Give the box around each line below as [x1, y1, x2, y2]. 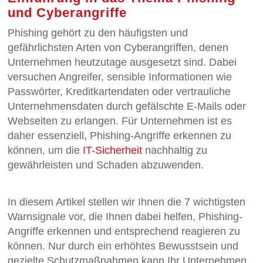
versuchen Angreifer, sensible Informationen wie [8, 71, 232, 83]
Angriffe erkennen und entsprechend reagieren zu [8, 225, 241, 238]
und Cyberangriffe [8, 5, 127, 21]
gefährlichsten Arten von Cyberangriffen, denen [8, 42, 229, 54]
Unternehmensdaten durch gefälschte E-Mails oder [8, 100, 247, 113]
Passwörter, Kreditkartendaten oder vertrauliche [8, 86, 231, 98]
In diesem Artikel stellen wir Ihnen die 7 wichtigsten [8, 196, 246, 208]
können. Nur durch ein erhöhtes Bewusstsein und [8, 240, 239, 252]
